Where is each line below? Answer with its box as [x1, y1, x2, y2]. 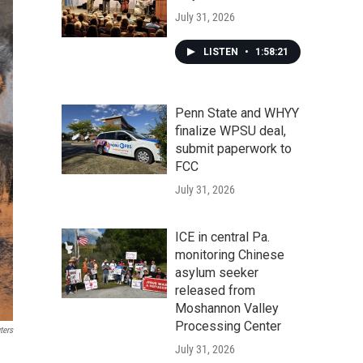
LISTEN [203, 46, 241, 58]
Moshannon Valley [175, 301, 279, 316]
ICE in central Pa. [175, 229, 270, 245]
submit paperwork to [175, 141, 292, 156]
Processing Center [175, 318, 281, 334]
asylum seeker [175, 265, 258, 280]
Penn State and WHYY [175, 105, 299, 121]
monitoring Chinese [175, 247, 284, 263]
